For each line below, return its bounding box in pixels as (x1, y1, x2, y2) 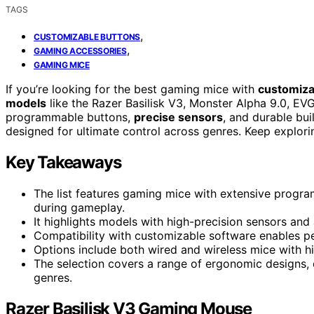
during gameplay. (34, 200, 125, 214)
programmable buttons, (6, 109, 134, 124)
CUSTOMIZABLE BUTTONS (34, 31, 140, 42)
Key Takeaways (6, 151, 121, 172)
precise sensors (134, 109, 223, 124)
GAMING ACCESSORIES (34, 45, 127, 56)
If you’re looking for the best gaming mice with (6, 81, 258, 96)
